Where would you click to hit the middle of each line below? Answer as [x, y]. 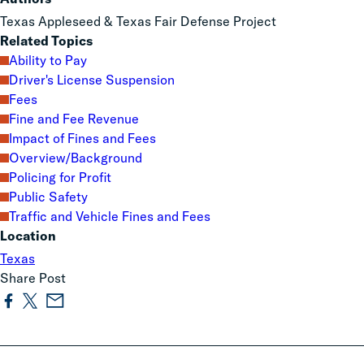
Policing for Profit [60, 177]
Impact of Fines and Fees [82, 138]
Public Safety [48, 197]
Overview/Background [76, 158]
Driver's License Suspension [92, 80]
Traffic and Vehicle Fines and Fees [110, 216]
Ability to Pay [48, 60]
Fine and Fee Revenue [74, 119]
